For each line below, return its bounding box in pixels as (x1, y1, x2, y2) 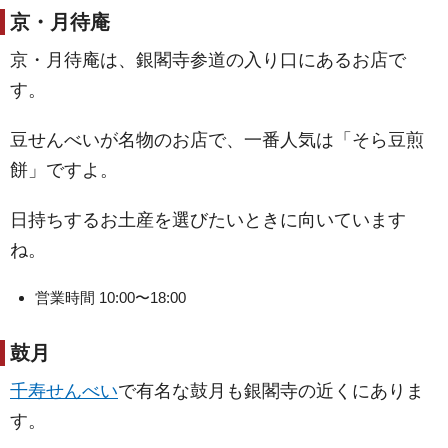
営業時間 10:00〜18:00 (35, 289, 186, 306)
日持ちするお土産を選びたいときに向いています (10, 210, 406, 230)
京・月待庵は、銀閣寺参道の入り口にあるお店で (10, 50, 406, 70)
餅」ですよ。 (10, 160, 118, 180)
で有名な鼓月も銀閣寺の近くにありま (118, 381, 424, 401)
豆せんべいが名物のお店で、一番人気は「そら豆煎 (10, 130, 424, 150)
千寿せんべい (10, 381, 118, 401)
